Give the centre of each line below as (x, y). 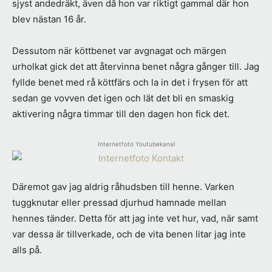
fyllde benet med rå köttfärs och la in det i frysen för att (130, 83)
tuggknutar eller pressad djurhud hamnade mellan (119, 203)
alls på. (27, 250)
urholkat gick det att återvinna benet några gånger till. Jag (136, 67)
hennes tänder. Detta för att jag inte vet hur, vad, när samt (135, 219)
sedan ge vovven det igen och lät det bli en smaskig (123, 98)
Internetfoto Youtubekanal (136, 144)
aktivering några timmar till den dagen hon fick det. (121, 114)
